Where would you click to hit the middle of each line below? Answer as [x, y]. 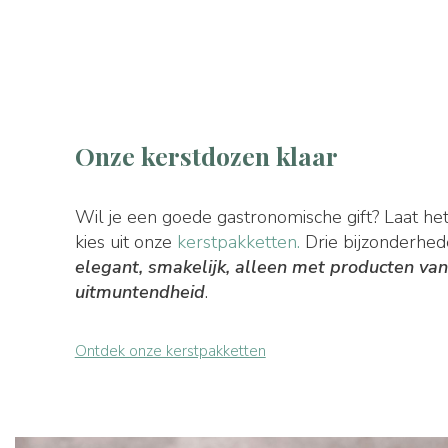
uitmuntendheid [139, 291]
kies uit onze [125, 241]
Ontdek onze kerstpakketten [170, 350]
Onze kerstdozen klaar [206, 155]
